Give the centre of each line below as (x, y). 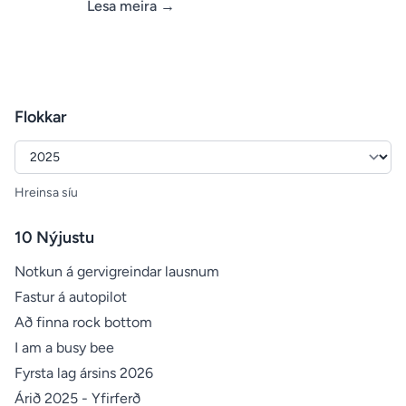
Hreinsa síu (46, 192)
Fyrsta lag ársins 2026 (84, 372)
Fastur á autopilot (71, 296)
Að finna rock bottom (83, 322)
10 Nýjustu (54, 237)
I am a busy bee (64, 347)
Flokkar (41, 116)
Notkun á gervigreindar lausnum (117, 271)
